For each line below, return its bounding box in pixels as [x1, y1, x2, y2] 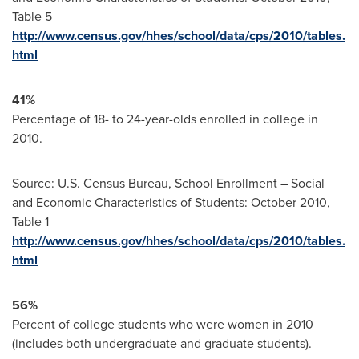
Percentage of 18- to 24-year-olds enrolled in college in [12, 110, 318, 129]
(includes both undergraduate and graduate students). [12, 334, 312, 353]
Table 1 [12, 212, 49, 232]
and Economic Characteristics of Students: [12, 193, 251, 212]
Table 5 [12, 7, 52, 26]
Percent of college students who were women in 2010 [12, 315, 313, 334]
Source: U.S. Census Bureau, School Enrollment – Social [12, 174, 325, 193]
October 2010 [251, 193, 327, 212]
